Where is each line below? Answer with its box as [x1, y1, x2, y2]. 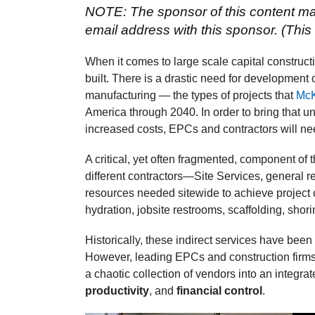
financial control [176, 284, 263, 297]
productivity [85, 284, 150, 297]
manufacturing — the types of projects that [85, 89, 297, 101]
